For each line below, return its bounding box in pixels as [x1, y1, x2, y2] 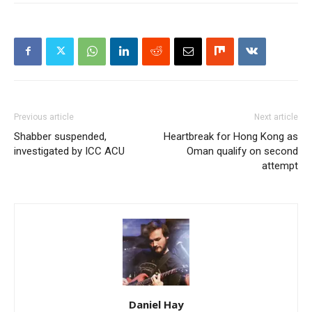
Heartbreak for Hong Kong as [164, 130, 298, 143]
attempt [262, 159, 298, 172]
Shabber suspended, [14, 130, 107, 143]
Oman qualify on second [187, 144, 298, 157]
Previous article [14, 111, 74, 122]
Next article [254, 111, 298, 122]
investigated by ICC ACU [14, 144, 125, 157]
